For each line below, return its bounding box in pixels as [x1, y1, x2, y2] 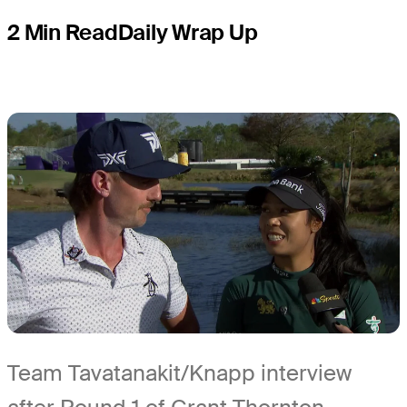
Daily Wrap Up [117, 18, 258, 47]
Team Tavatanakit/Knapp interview [7, 359, 352, 388]
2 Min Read [7, 18, 118, 47]
